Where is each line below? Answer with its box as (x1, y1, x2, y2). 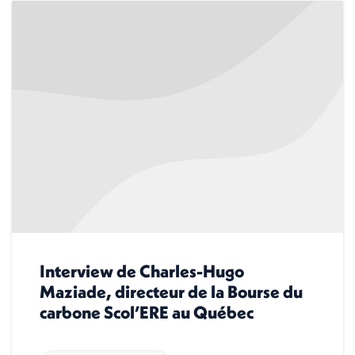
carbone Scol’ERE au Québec (40, 300, 254, 323)
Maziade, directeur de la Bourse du (40, 280, 303, 303)
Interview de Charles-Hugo (40, 259, 244, 282)
